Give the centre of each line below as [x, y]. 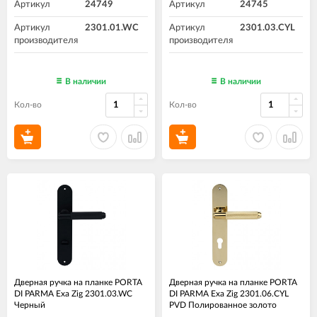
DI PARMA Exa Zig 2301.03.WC [73, 294]
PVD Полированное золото [223, 305]
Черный [30, 305]
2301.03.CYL [267, 28]
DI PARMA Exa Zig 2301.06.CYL [229, 294]
